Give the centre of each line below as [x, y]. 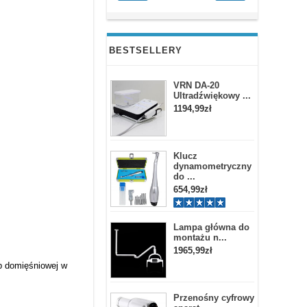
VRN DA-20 [196, 85]
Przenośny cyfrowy [214, 298]
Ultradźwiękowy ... [212, 96]
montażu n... [200, 237]
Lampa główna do [211, 227]
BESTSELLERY [146, 50]
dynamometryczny [212, 166]
